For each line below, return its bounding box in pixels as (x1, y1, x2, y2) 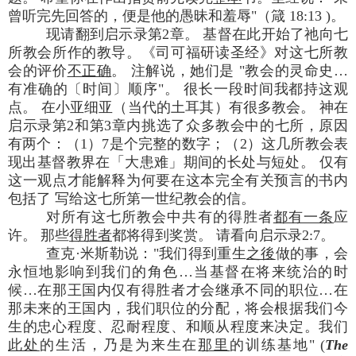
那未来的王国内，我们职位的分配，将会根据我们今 (8, 300, 348, 316)
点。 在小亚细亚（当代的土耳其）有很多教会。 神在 (8, 99, 348, 115)
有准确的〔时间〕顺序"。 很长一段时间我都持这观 (8, 80, 348, 97)
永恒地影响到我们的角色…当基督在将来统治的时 (8, 263, 348, 280)
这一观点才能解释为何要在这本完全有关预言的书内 (8, 172, 348, 188)
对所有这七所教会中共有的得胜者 (46, 208, 273, 225)
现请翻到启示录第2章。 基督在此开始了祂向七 (46, 25, 348, 42)
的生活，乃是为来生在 (39, 336, 199, 353)
